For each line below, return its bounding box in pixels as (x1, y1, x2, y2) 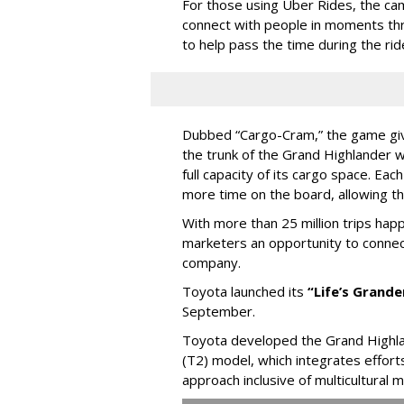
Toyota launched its (182, 281, 308, 300)
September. (182, 301, 259, 320)
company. (182, 252, 244, 271)
